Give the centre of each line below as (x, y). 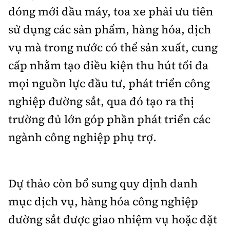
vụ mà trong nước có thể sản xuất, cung (113, 47)
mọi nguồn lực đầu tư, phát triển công (109, 83)
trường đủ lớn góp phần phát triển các (109, 119)
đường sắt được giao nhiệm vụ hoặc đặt (113, 219)
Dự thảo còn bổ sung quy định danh (103, 183)
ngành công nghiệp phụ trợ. (82, 137)
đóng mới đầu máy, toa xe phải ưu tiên (111, 11)
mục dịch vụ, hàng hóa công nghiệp (103, 201)
